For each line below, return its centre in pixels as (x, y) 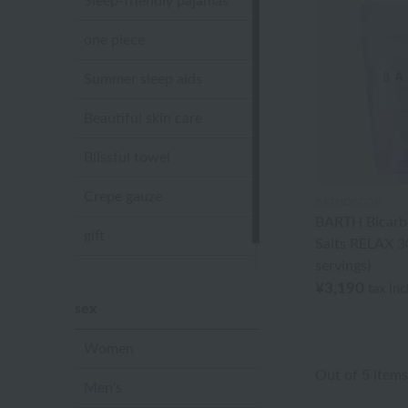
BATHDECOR (348, 203)
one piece (114, 40)
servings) (342, 266)
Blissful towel (127, 158)
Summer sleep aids (143, 79)
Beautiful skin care (143, 118)
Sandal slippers (132, 275)
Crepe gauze (123, 197)
